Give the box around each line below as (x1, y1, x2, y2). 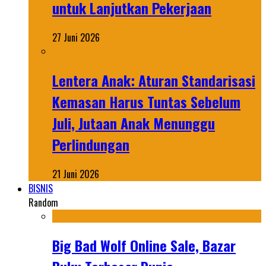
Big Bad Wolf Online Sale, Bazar (52, 234, 236, 256)
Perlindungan (52, 133, 129, 155)
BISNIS (28, 180, 53, 195)
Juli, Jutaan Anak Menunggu (52, 112, 215, 134)
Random (28, 195, 58, 210)
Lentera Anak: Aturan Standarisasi (52, 69, 255, 91)
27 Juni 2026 (52, 30, 100, 45)
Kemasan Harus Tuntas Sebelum (52, 90, 240, 112)
